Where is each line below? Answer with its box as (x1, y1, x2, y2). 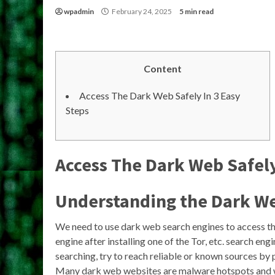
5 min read (179, 7, 214, 16)
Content (144, 63, 182, 74)
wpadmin (64, 7, 94, 16)
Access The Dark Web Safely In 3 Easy (79, 90, 240, 101)
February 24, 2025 (110, 7, 173, 16)
